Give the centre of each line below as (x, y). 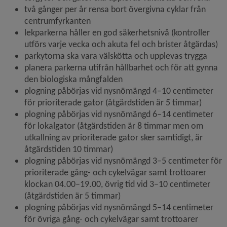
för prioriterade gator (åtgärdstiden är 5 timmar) (113, 102)
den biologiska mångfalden (73, 79)
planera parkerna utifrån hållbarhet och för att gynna (121, 67)
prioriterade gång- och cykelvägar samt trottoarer (115, 172)
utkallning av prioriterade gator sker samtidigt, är (113, 137)
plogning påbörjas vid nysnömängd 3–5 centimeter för (123, 161)
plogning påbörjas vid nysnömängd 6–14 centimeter (119, 114)
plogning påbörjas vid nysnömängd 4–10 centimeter (119, 91)
